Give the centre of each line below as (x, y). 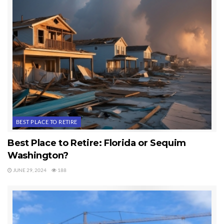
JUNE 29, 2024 (29, 170)
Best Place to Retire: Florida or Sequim (97, 143)
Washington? (38, 155)
